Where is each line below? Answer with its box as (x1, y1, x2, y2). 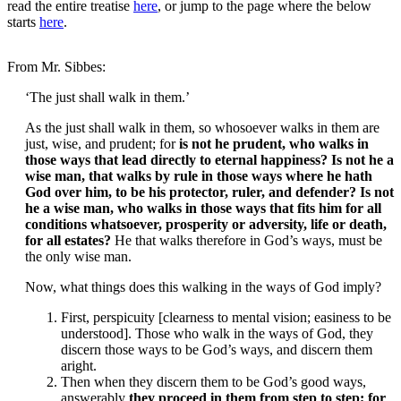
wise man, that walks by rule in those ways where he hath (25, 168, 372, 184)
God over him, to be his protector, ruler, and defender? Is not (25, 184, 394, 200)
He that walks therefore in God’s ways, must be (111, 233, 382, 249)
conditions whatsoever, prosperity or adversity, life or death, (25, 217, 387, 233)
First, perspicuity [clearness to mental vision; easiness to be (61, 310, 391, 326)
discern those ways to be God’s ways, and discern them (61, 342, 372, 358)
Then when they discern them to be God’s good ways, (61, 374, 366, 390)
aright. (61, 358, 97, 374)
